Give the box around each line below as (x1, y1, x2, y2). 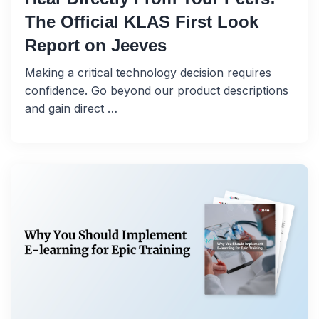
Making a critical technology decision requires (25, 66, 271, 80)
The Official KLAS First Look (25, 12, 258, 32)
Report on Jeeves (25, 36, 167, 56)
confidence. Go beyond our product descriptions (25, 83, 288, 98)
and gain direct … (25, 101, 117, 116)
